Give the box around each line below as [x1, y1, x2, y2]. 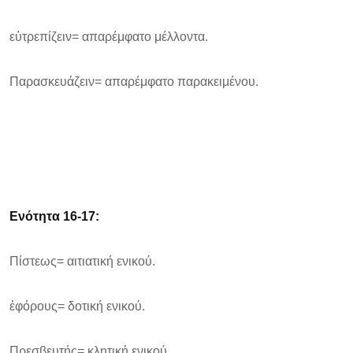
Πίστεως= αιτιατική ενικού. [9, 255, 155, 268]
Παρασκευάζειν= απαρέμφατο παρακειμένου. [9, 75, 258, 88]
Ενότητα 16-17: [9, 210, 99, 223]
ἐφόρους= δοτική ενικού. [9, 299, 145, 313]
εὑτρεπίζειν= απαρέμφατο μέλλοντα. [9, 30, 208, 43]
